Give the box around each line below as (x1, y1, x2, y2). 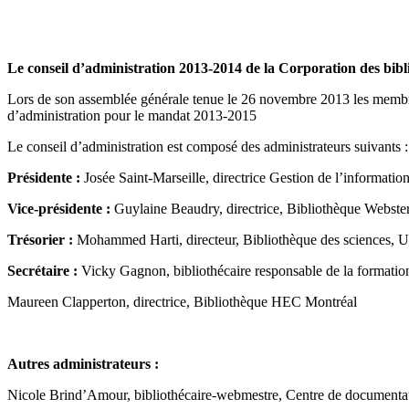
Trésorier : (7, 232, 77, 248)
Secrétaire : (7, 263, 78, 279)
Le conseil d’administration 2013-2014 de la (7, 60, 278, 77)
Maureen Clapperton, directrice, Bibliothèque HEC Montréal (7, 294, 357, 310)
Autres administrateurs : (7, 356, 159, 372)
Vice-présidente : (7, 201, 110, 217)
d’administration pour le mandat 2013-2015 (7, 108, 257, 124)
